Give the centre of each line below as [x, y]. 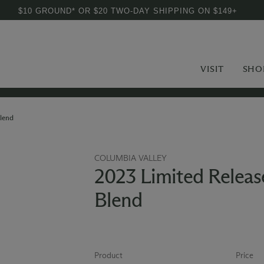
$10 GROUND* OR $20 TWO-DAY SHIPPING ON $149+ [128, 11]
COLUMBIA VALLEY [130, 158]
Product [108, 255]
